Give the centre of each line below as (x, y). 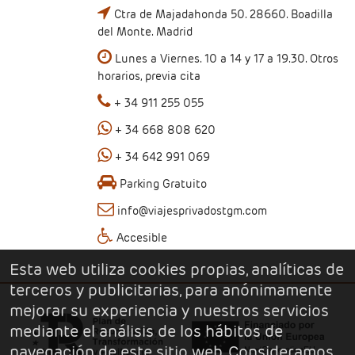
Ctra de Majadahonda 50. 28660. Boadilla (222, 14)
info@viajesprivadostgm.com (193, 210)
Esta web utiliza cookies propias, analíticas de (177, 269)
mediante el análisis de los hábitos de (146, 331)
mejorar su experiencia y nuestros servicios (169, 311)
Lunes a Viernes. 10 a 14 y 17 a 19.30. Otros (225, 58)
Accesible (141, 237)
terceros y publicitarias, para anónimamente (171, 290)
